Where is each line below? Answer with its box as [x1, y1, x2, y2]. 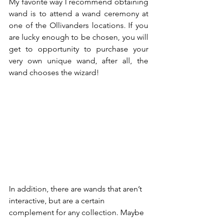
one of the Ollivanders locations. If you [9, 21, 148, 30]
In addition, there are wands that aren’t [9, 184, 144, 193]
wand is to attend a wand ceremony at [9, 9, 148, 18]
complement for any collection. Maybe [9, 208, 146, 217]
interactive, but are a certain [9, 196, 107, 205]
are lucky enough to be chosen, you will [9, 32, 148, 42]
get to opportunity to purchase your [9, 44, 148, 54]
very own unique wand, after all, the [9, 56, 148, 65]
